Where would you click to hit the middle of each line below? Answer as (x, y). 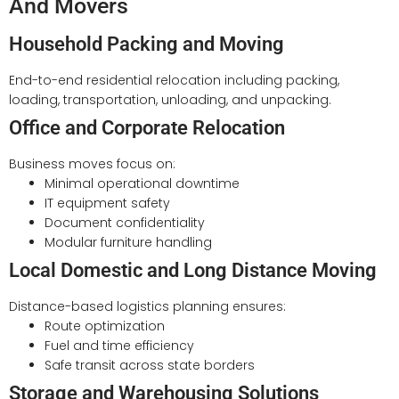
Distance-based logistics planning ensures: (147, 306)
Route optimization (105, 326)
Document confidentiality (125, 222)
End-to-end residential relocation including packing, (174, 80)
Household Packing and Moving (147, 44)
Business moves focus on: (92, 163)
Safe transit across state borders (150, 365)
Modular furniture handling (128, 242)
